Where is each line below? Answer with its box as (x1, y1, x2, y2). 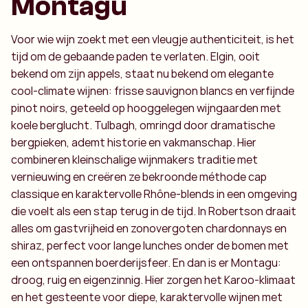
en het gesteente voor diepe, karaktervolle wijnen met (11, 289, 283, 305)
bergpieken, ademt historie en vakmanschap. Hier (11, 135, 256, 150)
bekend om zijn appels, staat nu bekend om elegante (11, 66, 274, 81)
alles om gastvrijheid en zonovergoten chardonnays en (11, 221, 287, 236)
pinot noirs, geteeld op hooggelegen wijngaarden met (11, 100, 281, 115)
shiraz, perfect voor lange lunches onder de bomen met (11, 238, 289, 253)
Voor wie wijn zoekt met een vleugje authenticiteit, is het (11, 32, 294, 47)
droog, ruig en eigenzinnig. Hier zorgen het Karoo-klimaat (11, 272, 296, 287)
